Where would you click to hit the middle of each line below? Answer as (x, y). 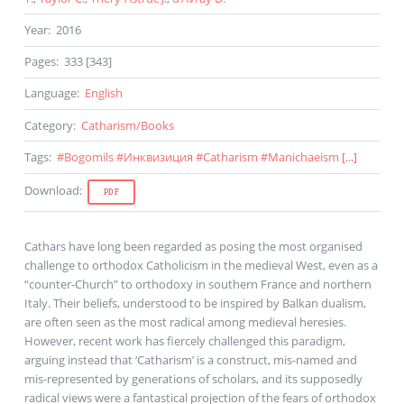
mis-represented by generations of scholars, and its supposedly (193, 378)
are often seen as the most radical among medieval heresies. (185, 321)
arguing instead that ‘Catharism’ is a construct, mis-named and (190, 359)
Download (51, 191)
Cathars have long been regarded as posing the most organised (193, 246)
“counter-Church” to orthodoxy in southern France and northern (197, 284)
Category (48, 125)
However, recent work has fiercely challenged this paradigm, (184, 340)
